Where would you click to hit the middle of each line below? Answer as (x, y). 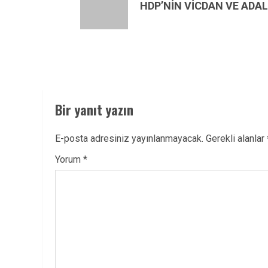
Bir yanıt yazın (94, 109)
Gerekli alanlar (236, 138)
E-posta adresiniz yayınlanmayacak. (129, 138)
